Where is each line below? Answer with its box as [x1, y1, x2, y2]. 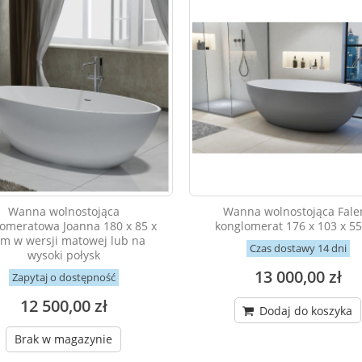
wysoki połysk [27, 247, 100, 263]
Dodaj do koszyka [256, 303, 353, 319]
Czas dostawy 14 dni [249, 241, 347, 256]
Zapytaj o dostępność [11, 270, 116, 285]
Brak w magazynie [15, 331, 113, 347]
